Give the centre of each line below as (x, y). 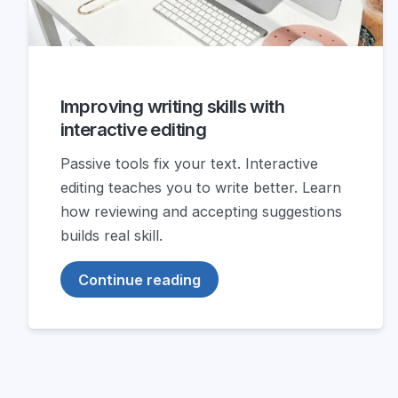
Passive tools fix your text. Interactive (189, 164)
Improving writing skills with (172, 106)
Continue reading (140, 279)
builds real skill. (111, 236)
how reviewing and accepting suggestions (201, 212)
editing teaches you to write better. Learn (200, 188)
